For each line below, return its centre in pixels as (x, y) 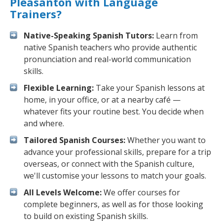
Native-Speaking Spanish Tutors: (89, 36)
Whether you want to (166, 140)
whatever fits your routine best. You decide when (114, 111)
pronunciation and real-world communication (107, 59)
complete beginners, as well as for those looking (113, 204)
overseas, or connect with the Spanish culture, (109, 164)
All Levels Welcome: (63, 192)
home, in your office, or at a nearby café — (102, 100)
